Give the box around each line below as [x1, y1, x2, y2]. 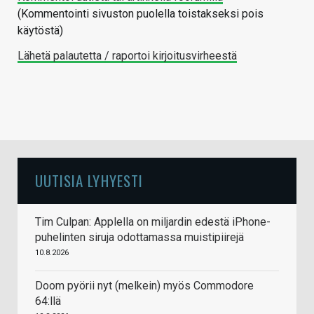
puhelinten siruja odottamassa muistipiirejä [35, 231, 244, 245]
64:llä [35, 294, 61, 308]
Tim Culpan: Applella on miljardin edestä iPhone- [35, 215, 271, 229]
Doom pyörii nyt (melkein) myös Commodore [35, 279, 254, 293]
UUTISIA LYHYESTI [35, 170, 143, 192]
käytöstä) [18, 24, 63, 38]
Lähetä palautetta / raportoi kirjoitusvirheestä [18, 49, 237, 63]
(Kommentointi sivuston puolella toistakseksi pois [18, 7, 264, 21]
